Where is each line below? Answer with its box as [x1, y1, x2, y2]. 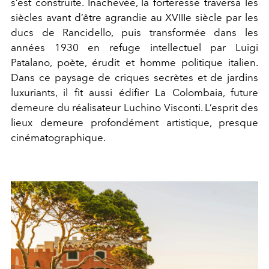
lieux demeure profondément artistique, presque [11, 116, 258, 128]
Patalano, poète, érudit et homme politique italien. [11, 56, 258, 68]
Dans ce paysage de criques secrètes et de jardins [11, 71, 258, 83]
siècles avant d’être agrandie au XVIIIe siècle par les [11, 11, 258, 23]
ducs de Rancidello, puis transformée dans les [11, 26, 258, 38]
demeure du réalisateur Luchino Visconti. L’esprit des [11, 101, 258, 113]
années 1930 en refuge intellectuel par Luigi [11, 41, 258, 53]
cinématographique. [11, 131, 106, 144]
